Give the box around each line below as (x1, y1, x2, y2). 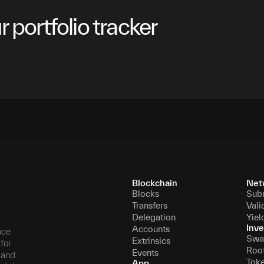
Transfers (132, 200, 167, 210)
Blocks (132, 188, 159, 199)
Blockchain (132, 177, 177, 188)
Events (132, 247, 159, 258)
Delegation (132, 212, 176, 222)
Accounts (132, 223, 170, 234)
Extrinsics (132, 235, 170, 246)
